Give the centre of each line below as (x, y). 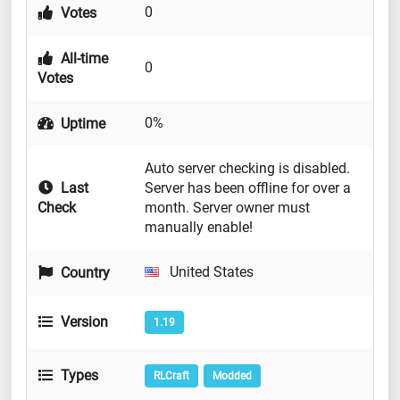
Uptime (82, 124)
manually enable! (199, 228)
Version (83, 322)
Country (84, 273)
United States (210, 272)
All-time (83, 59)
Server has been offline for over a (248, 188)
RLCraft (171, 376)
